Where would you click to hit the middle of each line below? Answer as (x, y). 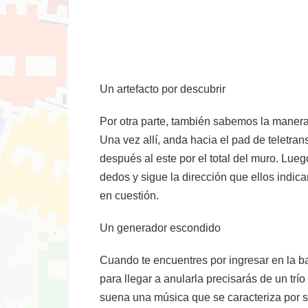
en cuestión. (129, 196)
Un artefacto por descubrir (163, 89)
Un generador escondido (160, 228)
